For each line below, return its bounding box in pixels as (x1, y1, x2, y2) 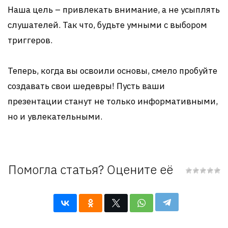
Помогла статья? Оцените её (8, 161, 173, 178)
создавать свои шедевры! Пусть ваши (8, 80, 165, 92)
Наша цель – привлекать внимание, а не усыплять (8, 4, 220, 15)
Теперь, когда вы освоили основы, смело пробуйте (8, 65, 217, 76)
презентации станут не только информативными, (8, 96, 218, 107)
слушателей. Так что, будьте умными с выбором (8, 19, 207, 31)
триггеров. (8, 35, 52, 46)
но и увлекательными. (8, 111, 102, 122)
